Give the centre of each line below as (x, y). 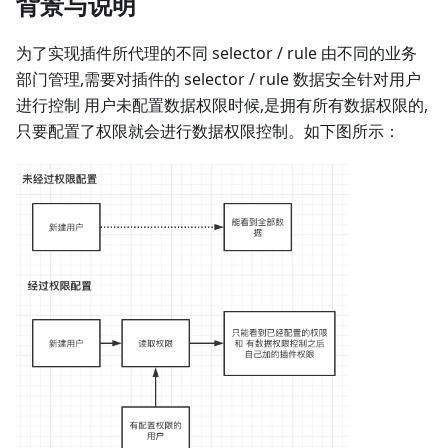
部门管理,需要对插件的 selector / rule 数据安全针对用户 (218, 78)
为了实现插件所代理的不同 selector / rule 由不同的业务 (216, 52)
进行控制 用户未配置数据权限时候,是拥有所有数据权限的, (222, 104)
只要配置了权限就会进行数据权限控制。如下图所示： (208, 130)
